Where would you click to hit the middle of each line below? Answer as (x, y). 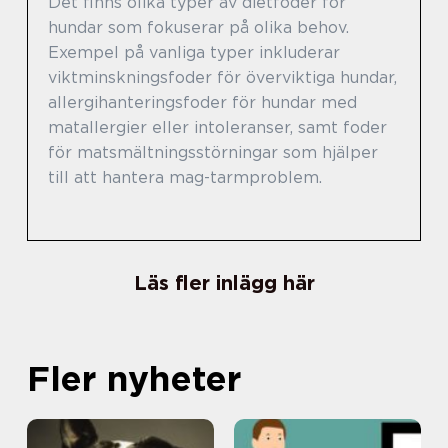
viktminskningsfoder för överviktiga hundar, (222, 78)
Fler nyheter (134, 378)
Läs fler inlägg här (224, 283)
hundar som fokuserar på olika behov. (198, 28)
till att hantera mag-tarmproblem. (185, 178)
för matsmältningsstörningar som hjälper (213, 153)
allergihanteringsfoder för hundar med (202, 103)
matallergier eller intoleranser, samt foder (217, 128)
